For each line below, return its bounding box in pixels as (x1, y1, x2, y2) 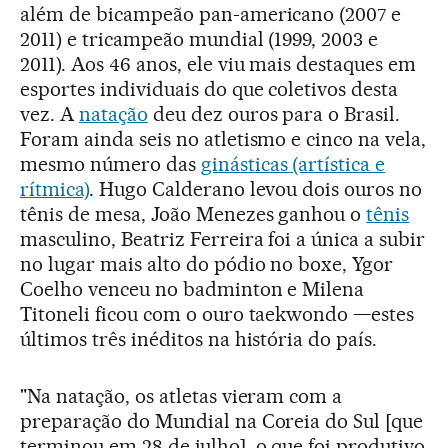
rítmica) (20, 177, 89, 202)
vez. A (20, 102, 79, 127)
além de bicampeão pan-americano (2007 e (20, 2, 402, 27)
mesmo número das (20, 152, 201, 177)
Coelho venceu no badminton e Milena (20, 277, 365, 302)
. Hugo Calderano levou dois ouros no (88, 177, 423, 202)
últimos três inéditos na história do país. (20, 327, 378, 352)
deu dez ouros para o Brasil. (147, 102, 401, 127)
